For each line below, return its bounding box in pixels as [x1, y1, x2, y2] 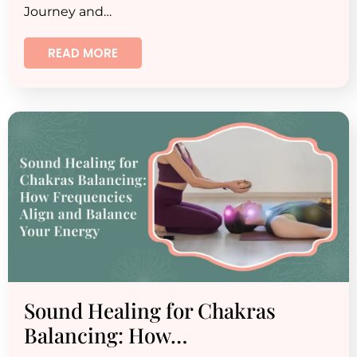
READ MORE [48, 45, 118, 61]
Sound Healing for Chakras [24, 296, 276, 324]
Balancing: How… [24, 321, 187, 349]
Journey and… [24, 4, 112, 19]
